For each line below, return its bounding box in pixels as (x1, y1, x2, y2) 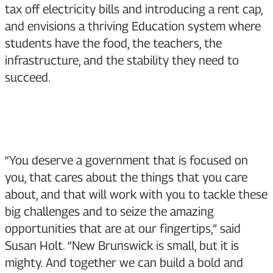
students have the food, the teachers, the (5, 36, 222, 51)
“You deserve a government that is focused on (5, 153, 248, 168)
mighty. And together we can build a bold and (5, 255, 243, 271)
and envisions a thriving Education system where (5, 19, 261, 34)
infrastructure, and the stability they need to (5, 53, 239, 68)
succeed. (5, 70, 51, 85)
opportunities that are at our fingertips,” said (5, 221, 241, 236)
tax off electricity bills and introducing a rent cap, (5, 2, 263, 17)
